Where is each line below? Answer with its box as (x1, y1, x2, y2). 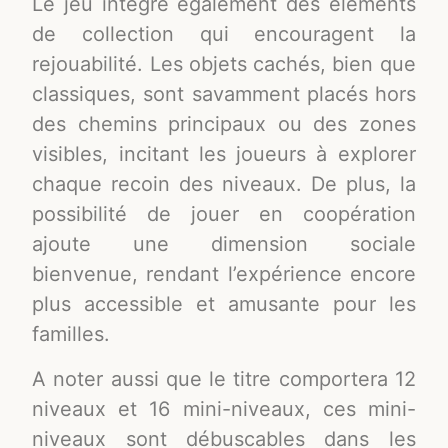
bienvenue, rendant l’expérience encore (32, 262, 416, 287)
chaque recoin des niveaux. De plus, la (32, 172, 416, 197)
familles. (32, 322, 111, 347)
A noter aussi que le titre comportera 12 (32, 366, 416, 391)
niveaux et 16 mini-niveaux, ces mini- (32, 396, 416, 421)
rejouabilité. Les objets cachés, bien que (32, 52, 416, 77)
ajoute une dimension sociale (32, 232, 416, 257)
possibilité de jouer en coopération (32, 202, 416, 227)
